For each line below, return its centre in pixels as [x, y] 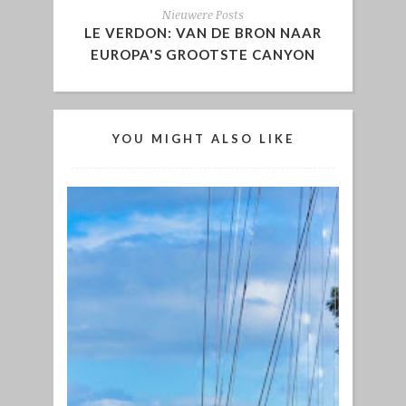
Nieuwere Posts [203, 14]
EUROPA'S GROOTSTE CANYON [203, 54]
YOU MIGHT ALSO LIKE [203, 139]
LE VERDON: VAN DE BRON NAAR [203, 33]
